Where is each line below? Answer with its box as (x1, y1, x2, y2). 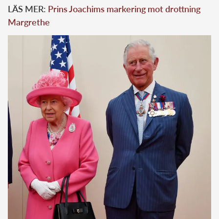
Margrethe (8, 17, 50, 27)
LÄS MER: (8, 3, 48, 14)
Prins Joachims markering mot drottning (48, 3, 200, 14)
